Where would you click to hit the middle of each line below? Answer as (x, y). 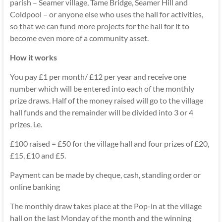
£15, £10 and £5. (38, 155)
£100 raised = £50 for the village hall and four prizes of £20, (109, 143)
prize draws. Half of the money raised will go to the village (106, 100)
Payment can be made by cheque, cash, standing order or (105, 175)
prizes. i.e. (26, 124)
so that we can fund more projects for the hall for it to (99, 26)
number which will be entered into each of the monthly (102, 88)
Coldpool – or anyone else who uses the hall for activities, (106, 14)
